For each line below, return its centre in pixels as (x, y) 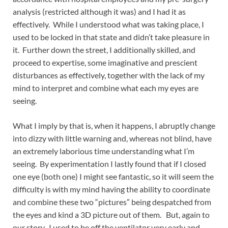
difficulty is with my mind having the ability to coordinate (111, 189)
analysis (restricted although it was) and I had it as (99, 12)
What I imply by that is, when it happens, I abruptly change (114, 126)
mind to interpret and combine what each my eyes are (106, 88)
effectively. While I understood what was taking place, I (108, 24)
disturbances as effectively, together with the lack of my (109, 75)
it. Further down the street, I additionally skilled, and (104, 50)
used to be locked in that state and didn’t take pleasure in (111, 37)
